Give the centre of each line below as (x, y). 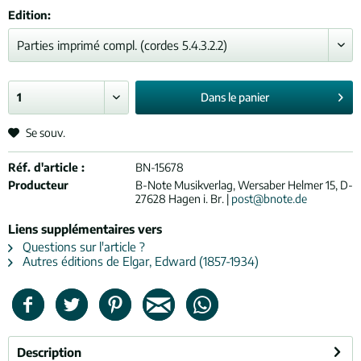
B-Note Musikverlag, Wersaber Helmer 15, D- (244, 185)
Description (49, 352)
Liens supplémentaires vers (85, 229)
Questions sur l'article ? (82, 247)
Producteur (38, 185)
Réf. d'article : (46, 167)
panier (253, 97)
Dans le (218, 97)
